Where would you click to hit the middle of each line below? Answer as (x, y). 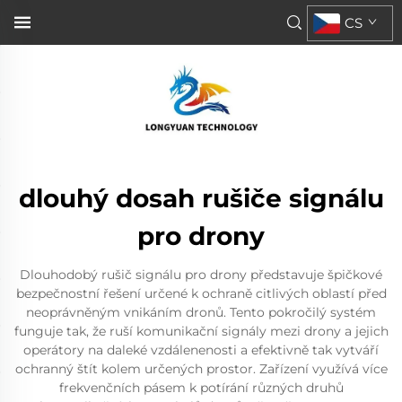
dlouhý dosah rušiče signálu (201, 198)
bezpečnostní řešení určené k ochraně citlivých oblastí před (201, 293)
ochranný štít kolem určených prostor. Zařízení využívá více (201, 369)
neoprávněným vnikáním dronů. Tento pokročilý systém (201, 312)
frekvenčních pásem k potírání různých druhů (201, 388)
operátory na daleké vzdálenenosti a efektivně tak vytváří (201, 350)
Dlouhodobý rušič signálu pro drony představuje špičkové (201, 275)
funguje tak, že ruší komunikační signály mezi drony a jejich (201, 331)
